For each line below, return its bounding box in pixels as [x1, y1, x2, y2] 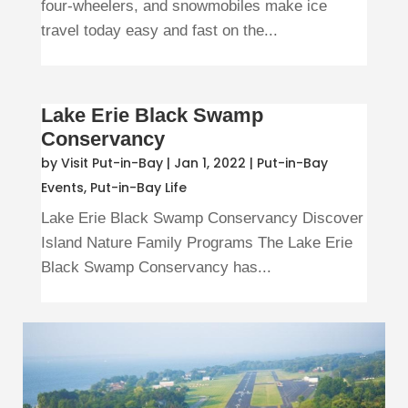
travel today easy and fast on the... [40, 22, 278, 40]
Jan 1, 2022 [173, 154, 246, 173]
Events [40, 178, 84, 198]
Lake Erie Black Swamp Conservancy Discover [40, 209, 363, 228]
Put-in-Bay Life [89, 178, 187, 198]
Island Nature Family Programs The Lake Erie [40, 234, 352, 252]
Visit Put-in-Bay [60, 154, 163, 173]
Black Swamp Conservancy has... [40, 259, 271, 277]
